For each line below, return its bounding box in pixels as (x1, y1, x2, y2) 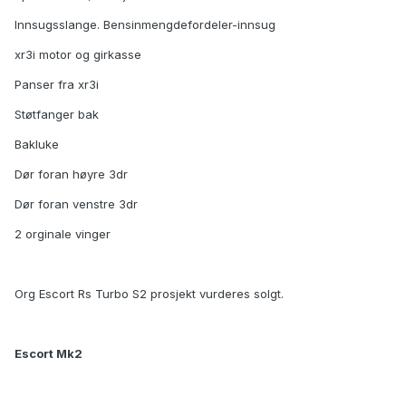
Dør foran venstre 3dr (14, 197, 138, 212)
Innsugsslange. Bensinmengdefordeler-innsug (14, 17, 275, 33)
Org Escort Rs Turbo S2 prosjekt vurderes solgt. (14, 286, 284, 302)
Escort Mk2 (14, 346, 82, 362)
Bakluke (14, 137, 59, 152)
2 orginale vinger (14, 227, 111, 242)
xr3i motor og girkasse (14, 47, 141, 63)
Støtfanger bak (14, 107, 99, 122)
